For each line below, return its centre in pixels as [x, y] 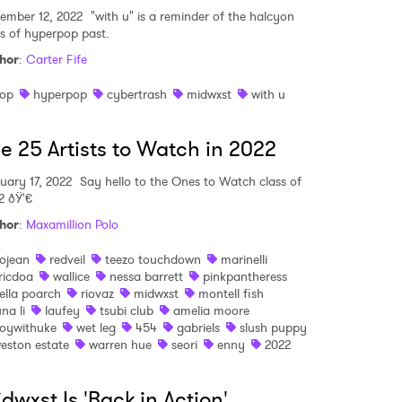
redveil [67, 259]
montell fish [231, 293]
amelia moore [211, 310]
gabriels [198, 328]
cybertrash [137, 94]
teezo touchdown [153, 259]
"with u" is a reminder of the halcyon [191, 16]
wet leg [96, 328]
